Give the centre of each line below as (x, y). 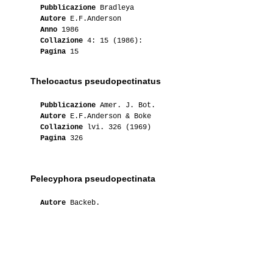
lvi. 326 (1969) (117, 127)
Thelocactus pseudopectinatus (96, 81)
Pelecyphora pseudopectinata (93, 178)
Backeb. (83, 203)
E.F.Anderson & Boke (108, 116)
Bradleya (115, 8)
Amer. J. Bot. (126, 105)
